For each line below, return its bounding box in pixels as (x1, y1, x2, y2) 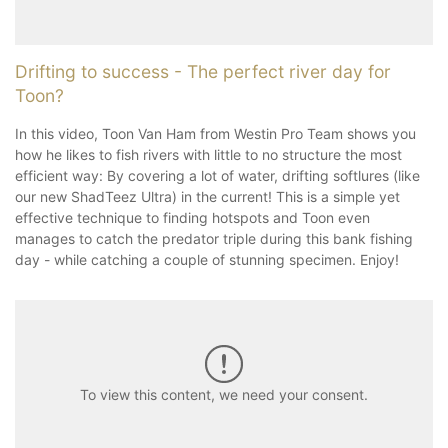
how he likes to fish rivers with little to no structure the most (15, 145, 402, 163)
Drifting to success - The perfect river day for (15, 60, 391, 82)
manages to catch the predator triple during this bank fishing (15, 229, 413, 247)
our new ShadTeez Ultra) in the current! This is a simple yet (15, 187, 400, 205)
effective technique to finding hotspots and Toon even (15, 208, 370, 226)
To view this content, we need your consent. (80, 386, 368, 404)
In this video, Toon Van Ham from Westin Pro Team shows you (15, 124, 416, 142)
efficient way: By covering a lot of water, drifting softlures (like (15, 166, 420, 184)
